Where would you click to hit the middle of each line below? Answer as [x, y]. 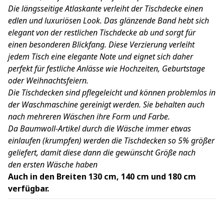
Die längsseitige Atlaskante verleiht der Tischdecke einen [105, 8]
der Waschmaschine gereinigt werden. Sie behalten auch [106, 104]
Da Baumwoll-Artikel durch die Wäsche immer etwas [99, 128]
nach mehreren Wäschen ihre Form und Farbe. [89, 116]
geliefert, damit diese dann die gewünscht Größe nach [102, 152]
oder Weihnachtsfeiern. [48, 80]
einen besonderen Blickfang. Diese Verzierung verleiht [101, 44]
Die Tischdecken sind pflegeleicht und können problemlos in [112, 92]
